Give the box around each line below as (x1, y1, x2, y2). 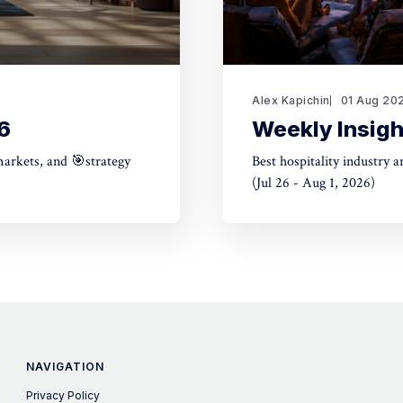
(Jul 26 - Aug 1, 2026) (252, 174, 375, 193)
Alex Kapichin (252, 94, 330, 107)
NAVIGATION (26, 360, 105, 373)
